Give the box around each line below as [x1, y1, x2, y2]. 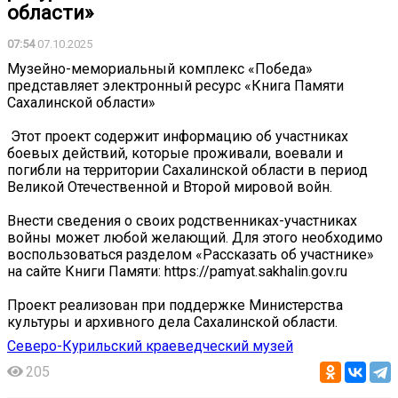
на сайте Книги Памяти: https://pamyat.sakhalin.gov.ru [7, 262, 347, 280]
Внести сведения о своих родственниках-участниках [7, 211, 357, 229]
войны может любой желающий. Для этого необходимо [7, 228, 383, 246]
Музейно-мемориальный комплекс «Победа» [7, 60, 313, 77]
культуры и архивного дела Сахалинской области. [7, 313, 338, 330]
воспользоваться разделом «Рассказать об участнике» [7, 245, 374, 263]
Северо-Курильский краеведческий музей [7, 337, 293, 354]
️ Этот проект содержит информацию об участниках [7, 127, 348, 145]
